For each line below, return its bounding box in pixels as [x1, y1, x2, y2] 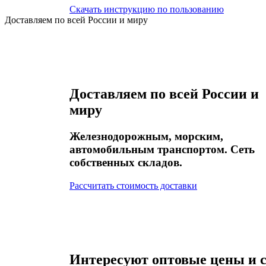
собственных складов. [69, 156, 182, 169]
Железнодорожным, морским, [69, 130, 223, 143]
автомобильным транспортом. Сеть [69, 143, 255, 156]
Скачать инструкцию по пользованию [69, 4, 224, 15]
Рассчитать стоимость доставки [69, 180, 197, 191]
